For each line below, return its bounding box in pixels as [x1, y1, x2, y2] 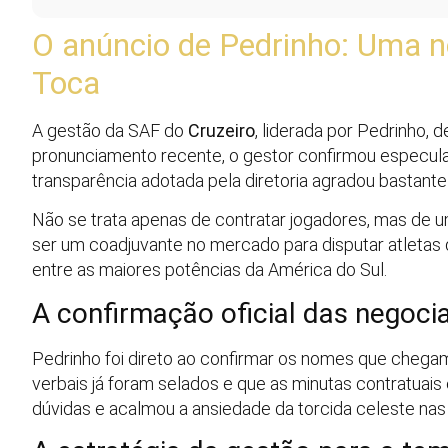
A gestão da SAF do [32, 120, 188, 142]
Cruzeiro [188, 120, 255, 142]
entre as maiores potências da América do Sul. [32, 259, 387, 281]
